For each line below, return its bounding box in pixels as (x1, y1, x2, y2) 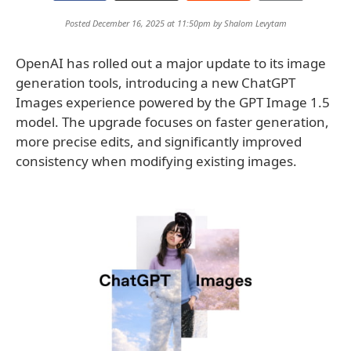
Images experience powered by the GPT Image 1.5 (16, 93, 330, 111)
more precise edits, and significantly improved (16, 132, 302, 150)
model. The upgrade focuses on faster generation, (16, 113, 329, 131)
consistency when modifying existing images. (16, 152, 297, 170)
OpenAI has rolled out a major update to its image (16, 54, 326, 72)
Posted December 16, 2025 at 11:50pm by (64, 17, 224, 29)
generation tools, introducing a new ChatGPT (16, 74, 295, 92)
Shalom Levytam (223, 17, 287, 29)
